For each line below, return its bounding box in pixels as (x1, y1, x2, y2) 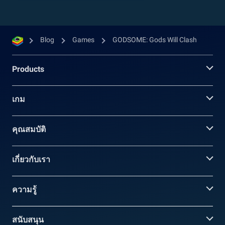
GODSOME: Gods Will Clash (113, 36, 197, 44)
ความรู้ (12, 185, 37, 195)
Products (12, 64, 44, 74)
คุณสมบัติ (12, 125, 46, 135)
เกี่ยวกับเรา (12, 155, 50, 165)
